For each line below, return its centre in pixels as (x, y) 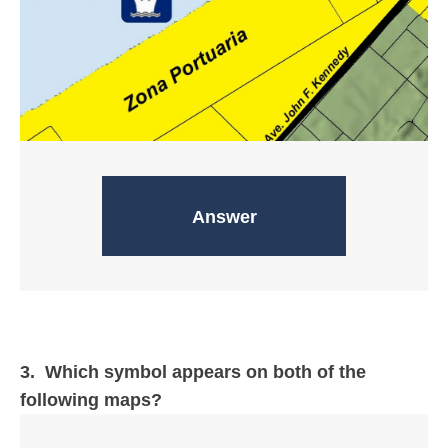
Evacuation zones (224, 215)
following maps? (91, 400)
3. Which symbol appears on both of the (193, 372)
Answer (224, 217)
